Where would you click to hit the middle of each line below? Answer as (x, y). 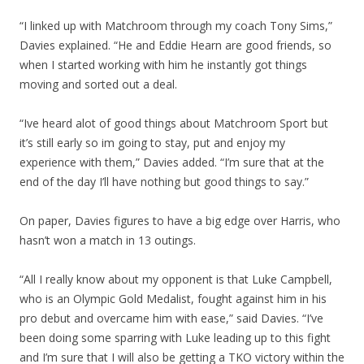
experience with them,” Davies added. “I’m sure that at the (172, 162)
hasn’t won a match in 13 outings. (108, 240)
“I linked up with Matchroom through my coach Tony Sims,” (176, 26)
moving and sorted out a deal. (98, 84)
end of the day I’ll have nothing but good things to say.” (164, 182)
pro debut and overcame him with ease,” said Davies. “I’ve (171, 318)
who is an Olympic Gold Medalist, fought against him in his (173, 299)
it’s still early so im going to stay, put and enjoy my (152, 143)
